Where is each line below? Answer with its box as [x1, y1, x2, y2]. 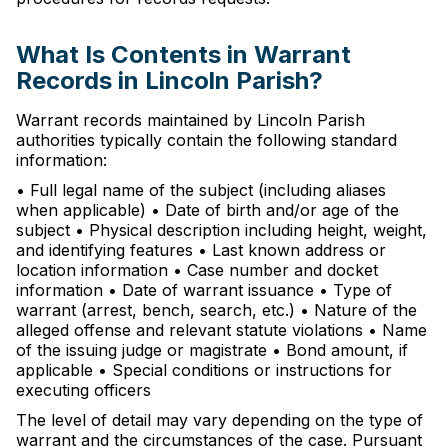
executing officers [16, 380, 151, 400]
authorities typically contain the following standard [16, 130, 397, 150]
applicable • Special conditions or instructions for [16, 360, 392, 380]
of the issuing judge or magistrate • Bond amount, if [16, 340, 408, 360]
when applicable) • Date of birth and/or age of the [16, 200, 399, 220]
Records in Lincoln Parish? [16, 66, 323, 95]
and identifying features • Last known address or [16, 240, 386, 260]
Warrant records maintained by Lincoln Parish [16, 110, 365, 130]
